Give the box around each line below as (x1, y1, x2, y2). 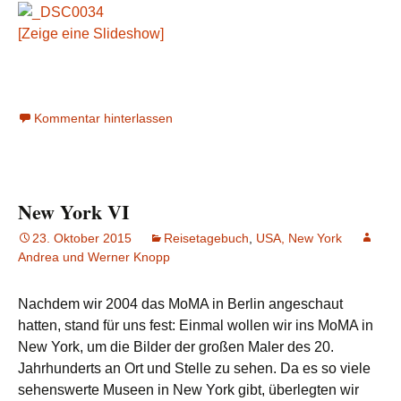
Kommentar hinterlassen (34, 110, 173, 125)
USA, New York (256, 230, 342, 245)
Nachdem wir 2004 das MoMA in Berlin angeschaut (18, 295, 343, 311)
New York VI (18, 196, 130, 226)
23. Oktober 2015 (32, 230, 132, 245)
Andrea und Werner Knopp (18, 249, 170, 264)
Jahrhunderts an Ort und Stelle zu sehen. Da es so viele (18, 360, 371, 376)
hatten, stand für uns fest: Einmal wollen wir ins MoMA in (18, 317, 373, 333)
